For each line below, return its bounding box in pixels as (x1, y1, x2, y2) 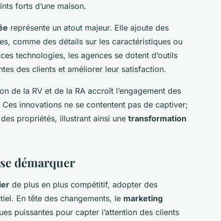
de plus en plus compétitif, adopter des (9, 179, 157, 189)
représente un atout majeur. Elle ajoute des (8, 22, 169, 33)
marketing (123, 193, 163, 203)
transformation (128, 113, 186, 123)
